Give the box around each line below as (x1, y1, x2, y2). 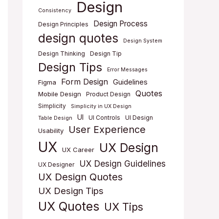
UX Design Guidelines (79, 158, 166, 169)
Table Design (38, 115, 72, 122)
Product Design (86, 90, 131, 98)
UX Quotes (38, 199, 99, 214)
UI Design (125, 114, 153, 122)
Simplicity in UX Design (71, 103, 131, 110)
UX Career (62, 146, 94, 154)
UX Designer (38, 161, 74, 169)
